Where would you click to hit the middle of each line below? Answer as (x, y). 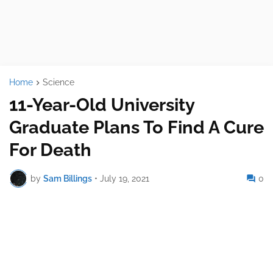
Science (58, 82)
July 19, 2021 (125, 178)
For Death (50, 150)
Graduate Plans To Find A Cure (136, 128)
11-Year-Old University (102, 105)
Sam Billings (68, 178)
